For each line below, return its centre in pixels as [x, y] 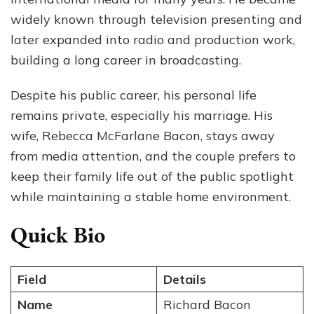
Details [184, 280]
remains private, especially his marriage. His [142, 115]
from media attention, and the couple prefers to [153, 156]
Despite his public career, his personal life [134, 95]
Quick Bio [58, 234]
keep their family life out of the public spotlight [152, 176]
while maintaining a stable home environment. [151, 196]
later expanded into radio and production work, [153, 39]
